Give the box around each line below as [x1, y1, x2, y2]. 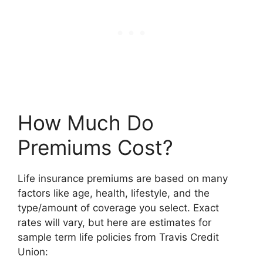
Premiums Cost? [18, 134, 173, 160]
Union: [18, 245, 48, 258]
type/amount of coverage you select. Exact [18, 201, 219, 214]
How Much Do [18, 110, 154, 135]
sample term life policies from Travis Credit [18, 231, 219, 243]
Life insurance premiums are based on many [18, 172, 228, 184]
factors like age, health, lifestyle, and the [18, 187, 210, 199]
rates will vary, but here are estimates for [18, 216, 211, 228]
